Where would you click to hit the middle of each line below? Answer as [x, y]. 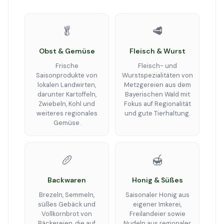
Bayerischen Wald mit [157, 94]
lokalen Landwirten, [67, 85]
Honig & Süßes [157, 180]
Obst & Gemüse [67, 51]
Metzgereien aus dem [157, 85]
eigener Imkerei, [157, 204]
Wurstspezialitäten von [157, 75]
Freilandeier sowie [157, 214]
